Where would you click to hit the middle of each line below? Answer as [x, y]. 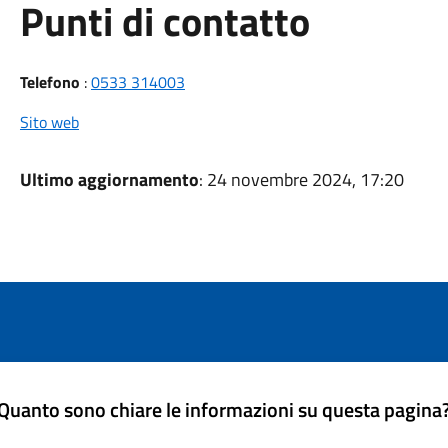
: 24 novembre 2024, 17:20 [301, 179]
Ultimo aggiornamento [109, 179]
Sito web [49, 122]
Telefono [49, 82]
